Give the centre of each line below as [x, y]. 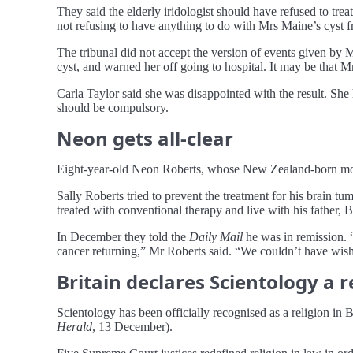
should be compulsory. [113, 107]
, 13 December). [132, 326]
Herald [74, 326]
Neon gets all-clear [145, 138]
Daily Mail [216, 236]
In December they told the [123, 236]
